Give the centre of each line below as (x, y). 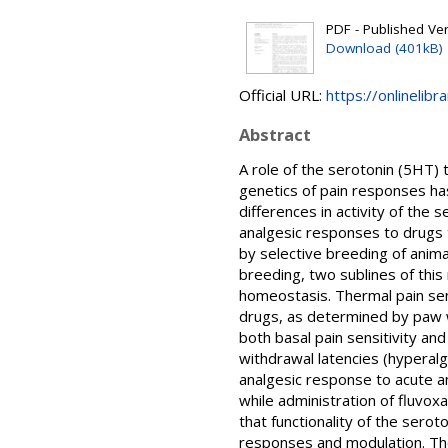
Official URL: (282, 95)
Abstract (275, 134)
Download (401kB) (384, 48)
